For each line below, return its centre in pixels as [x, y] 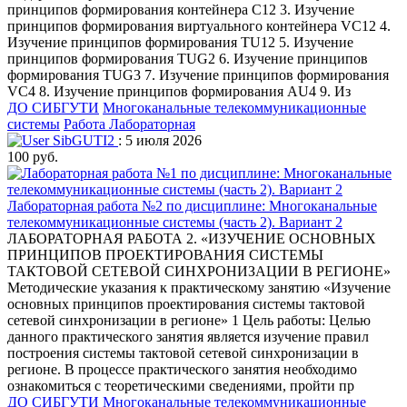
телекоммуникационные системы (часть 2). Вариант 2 [175, 222]
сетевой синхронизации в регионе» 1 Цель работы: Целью [189, 320]
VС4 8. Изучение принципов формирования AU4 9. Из [179, 91]
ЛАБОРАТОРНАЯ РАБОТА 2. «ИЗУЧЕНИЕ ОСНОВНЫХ [192, 238]
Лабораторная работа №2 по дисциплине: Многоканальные [192, 205]
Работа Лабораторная [129, 124]
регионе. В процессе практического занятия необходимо [182, 369]
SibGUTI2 [84, 140]
